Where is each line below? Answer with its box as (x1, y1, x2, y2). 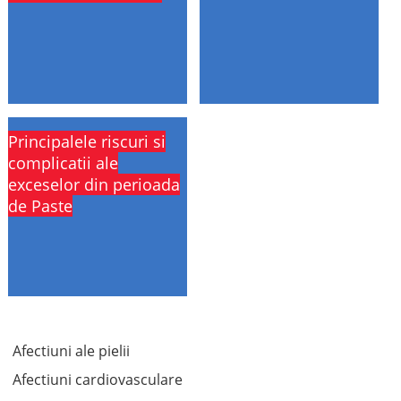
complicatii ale (8, 152, 119, 174)
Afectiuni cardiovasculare (12, 370, 183, 389)
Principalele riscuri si (8, 131, 166, 152)
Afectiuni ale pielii (12, 341, 130, 361)
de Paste (8, 195, 73, 217)
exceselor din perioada (8, 174, 181, 195)
